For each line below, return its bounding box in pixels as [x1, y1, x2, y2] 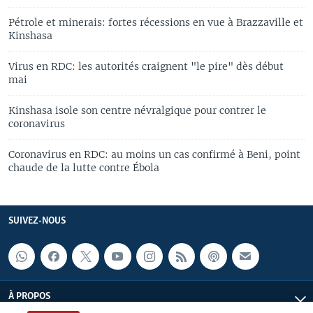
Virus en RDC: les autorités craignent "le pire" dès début [8, 59, 284, 73]
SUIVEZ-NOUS [8, 215, 66, 226]
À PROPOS [8, 291, 50, 303]
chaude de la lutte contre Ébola [8, 161, 159, 174]
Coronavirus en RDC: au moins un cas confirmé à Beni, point [8, 147, 300, 161]
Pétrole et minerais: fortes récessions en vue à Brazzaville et [8, 15, 303, 29]
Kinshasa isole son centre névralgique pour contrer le [8, 103, 266, 117]
